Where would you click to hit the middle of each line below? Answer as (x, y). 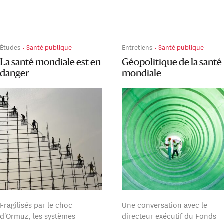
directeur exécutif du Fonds (169, 215)
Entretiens (137, 47)
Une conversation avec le (165, 204)
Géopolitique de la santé (172, 63)
